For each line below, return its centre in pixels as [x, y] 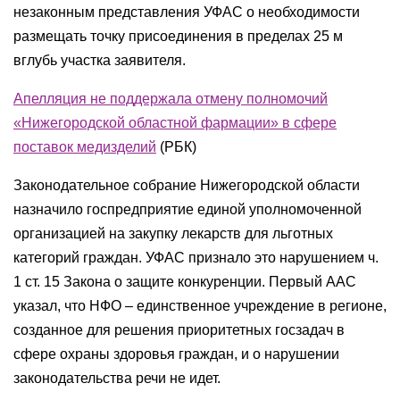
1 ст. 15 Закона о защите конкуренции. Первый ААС [185, 282]
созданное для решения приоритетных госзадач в [179, 330]
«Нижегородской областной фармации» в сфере [175, 123]
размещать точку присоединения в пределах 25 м [178, 36]
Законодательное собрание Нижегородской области [187, 185]
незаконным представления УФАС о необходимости [187, 12]
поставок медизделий [85, 147]
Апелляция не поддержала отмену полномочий [171, 99]
